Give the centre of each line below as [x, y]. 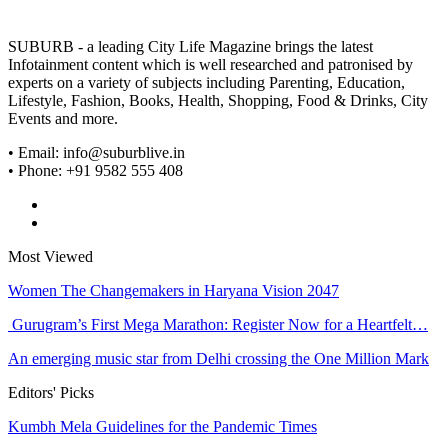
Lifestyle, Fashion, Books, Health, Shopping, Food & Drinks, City [218, 101]
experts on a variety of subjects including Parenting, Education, [206, 83]
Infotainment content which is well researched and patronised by [210, 65]
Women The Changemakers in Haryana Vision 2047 [173, 291]
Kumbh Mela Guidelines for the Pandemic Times [162, 427]
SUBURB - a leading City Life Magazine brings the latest [190, 47]
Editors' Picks [51, 393]
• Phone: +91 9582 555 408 [95, 171]
